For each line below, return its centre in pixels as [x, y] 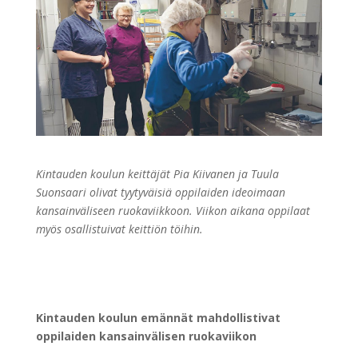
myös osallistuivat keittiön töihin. [119, 229]
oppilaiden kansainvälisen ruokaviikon [146, 336]
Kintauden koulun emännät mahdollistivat [158, 317]
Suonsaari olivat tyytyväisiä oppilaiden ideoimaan [160, 192]
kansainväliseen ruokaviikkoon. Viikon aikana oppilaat [173, 210]
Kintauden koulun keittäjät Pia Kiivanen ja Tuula [157, 173]
